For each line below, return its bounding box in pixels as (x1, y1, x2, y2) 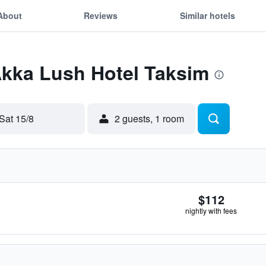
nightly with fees (185, 205, 237, 216)
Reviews (84, 9, 118, 21)
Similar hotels (179, 9, 235, 21)
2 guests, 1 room (115, 112, 184, 125)
